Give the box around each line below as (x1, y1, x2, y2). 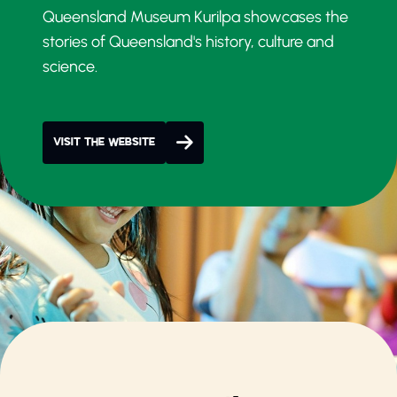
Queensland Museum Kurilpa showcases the (43, 6, 348, 27)
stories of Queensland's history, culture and (43, 31, 334, 51)
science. (43, 56, 97, 76)
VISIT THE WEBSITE (53, 135, 155, 150)
